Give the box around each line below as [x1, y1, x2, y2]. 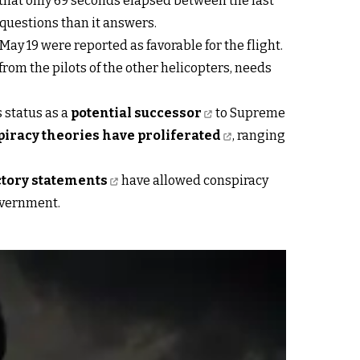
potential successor [71, 105, 202, 121]
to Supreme [213, 105, 285, 121]
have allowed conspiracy [119, 173, 268, 189]
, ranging [232, 128, 285, 144]
